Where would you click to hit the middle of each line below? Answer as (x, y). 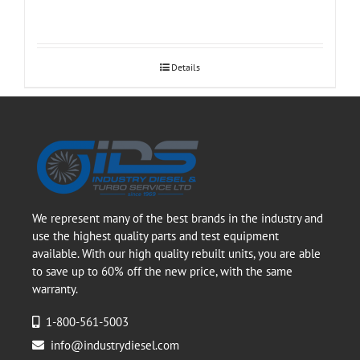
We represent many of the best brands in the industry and (178, 219)
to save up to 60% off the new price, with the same (162, 272)
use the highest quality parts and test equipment (155, 236)
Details (186, 67)
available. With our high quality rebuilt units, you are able (176, 254)
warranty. (55, 289)
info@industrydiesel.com (115, 346)
